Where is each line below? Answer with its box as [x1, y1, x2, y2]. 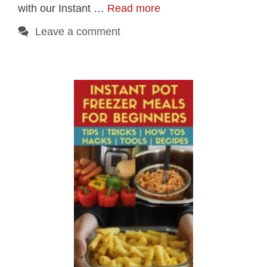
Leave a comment [35, 26, 120, 38]
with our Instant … [18, 2, 107, 15]
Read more [107, 2, 160, 15]
